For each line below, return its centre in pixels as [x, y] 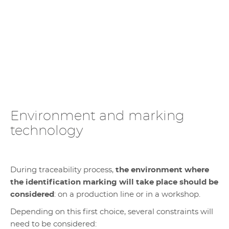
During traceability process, [62, 170]
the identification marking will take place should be [114, 182]
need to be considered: [53, 224]
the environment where [161, 170]
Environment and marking [97, 116]
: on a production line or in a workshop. [127, 194]
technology [47, 131]
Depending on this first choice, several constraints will [112, 212]
